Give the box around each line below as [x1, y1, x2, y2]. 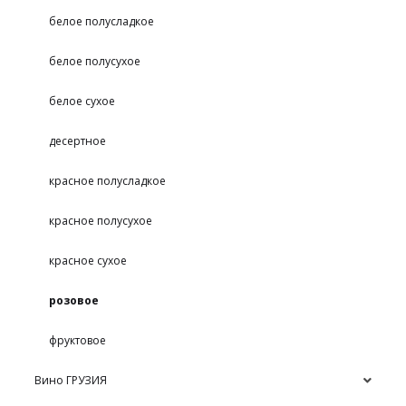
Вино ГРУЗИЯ [34, 372, 108, 388]
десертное [49, 132, 107, 149]
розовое [49, 292, 100, 308]
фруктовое [49, 332, 107, 348]
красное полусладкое [49, 172, 167, 188]
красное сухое [49, 252, 128, 268]
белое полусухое [49, 53, 141, 69]
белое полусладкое [49, 13, 155, 29]
